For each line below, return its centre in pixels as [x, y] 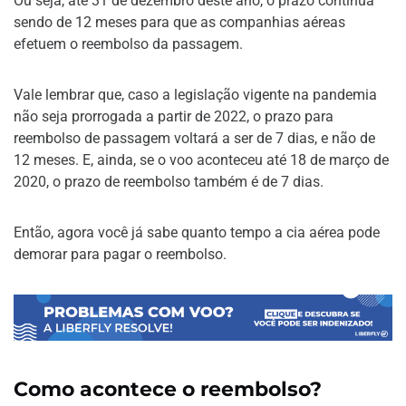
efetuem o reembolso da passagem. [128, 44]
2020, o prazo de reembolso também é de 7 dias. [169, 182]
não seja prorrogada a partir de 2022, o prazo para [174, 116]
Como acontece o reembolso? [168, 389]
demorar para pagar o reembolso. [120, 254]
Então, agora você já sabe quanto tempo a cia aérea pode [197, 232]
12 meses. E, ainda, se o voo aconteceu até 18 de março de [201, 160]
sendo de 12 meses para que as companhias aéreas [179, 22]
